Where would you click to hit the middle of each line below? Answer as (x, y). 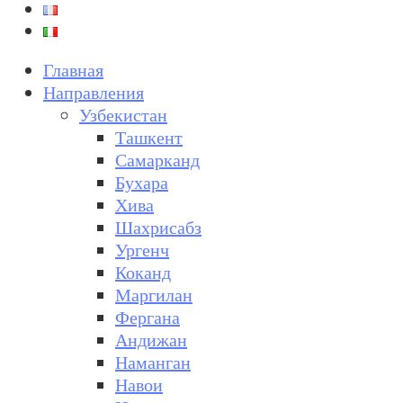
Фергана (148, 317)
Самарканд (157, 159)
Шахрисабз (158, 227)
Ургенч (142, 249)
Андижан (151, 339)
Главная (73, 69)
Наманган (153, 362)
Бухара (142, 182)
